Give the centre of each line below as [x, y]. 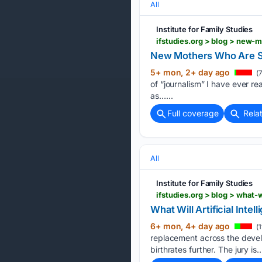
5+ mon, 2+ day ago [192, 72]
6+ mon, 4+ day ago [192, 226]
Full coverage [193, 113]
